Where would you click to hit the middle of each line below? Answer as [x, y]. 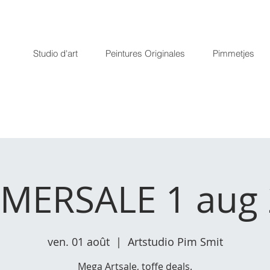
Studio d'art [55, 53]
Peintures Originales [145, 53]
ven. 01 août [78, 242]
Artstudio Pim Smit [175, 242]
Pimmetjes [234, 53]
